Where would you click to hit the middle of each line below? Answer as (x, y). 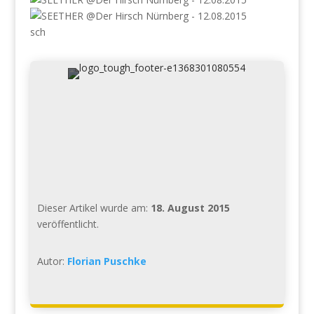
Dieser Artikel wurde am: (94, 208)
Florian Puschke (107, 261)
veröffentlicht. (68, 224)
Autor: (52, 261)
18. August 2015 (190, 208)
